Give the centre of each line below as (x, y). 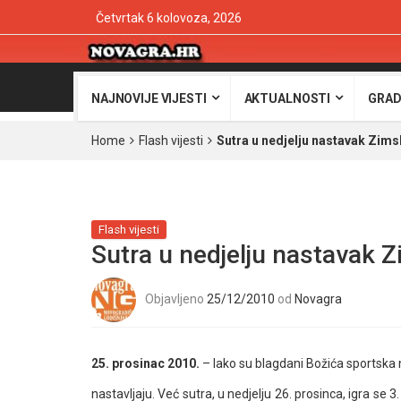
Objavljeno (176, 299)
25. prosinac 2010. (145, 363)
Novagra (318, 299)
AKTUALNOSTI (287, 98)
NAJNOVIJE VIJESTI (149, 98)
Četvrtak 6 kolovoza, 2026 (169, 18)
